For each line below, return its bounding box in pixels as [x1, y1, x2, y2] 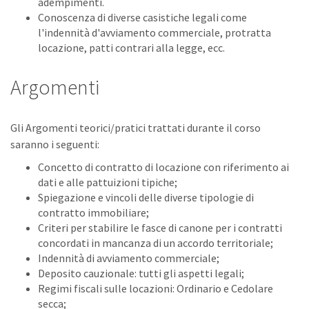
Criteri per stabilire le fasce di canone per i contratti [38, 221, 282, 235]
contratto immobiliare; [38, 206, 149, 219]
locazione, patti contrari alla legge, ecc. [38, 41, 225, 54]
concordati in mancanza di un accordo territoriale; [38, 236, 273, 250]
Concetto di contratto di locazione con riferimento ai [38, 160, 289, 174]
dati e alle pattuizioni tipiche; [38, 175, 177, 189]
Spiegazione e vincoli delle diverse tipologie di [38, 190, 254, 204]
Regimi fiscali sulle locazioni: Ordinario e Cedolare [38, 281, 273, 295]
